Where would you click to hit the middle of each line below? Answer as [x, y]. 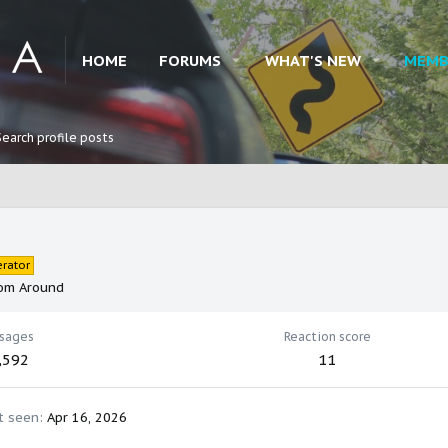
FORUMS [190, 60]
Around [41, 288]
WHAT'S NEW [312, 60]
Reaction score [327, 337]
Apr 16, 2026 [87, 418]
